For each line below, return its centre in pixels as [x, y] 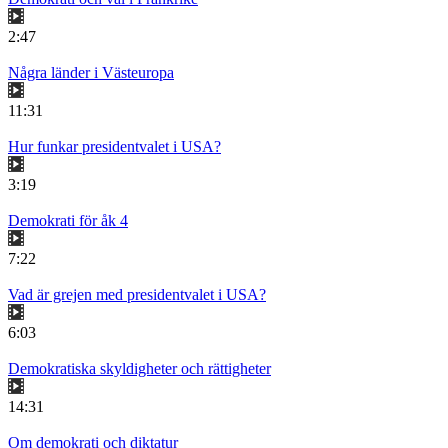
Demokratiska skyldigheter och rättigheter [139, 368]
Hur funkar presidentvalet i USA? [114, 146]
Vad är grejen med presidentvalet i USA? [137, 294]
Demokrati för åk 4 [68, 220]
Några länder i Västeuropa [91, 72]
